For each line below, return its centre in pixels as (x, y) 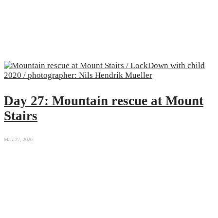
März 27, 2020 (18, 139)
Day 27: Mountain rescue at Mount (104, 100)
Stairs (21, 116)
